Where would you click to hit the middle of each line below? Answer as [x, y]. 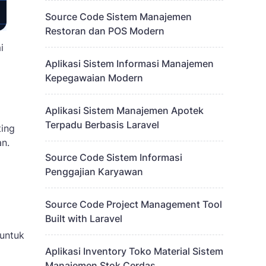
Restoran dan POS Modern [105, 31]
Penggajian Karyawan [94, 172]
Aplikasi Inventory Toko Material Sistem [134, 251]
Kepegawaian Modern [94, 78]
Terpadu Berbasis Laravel [102, 125]
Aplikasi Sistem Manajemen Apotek [124, 110]
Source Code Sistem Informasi [114, 157]
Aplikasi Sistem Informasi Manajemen [129, 64]
